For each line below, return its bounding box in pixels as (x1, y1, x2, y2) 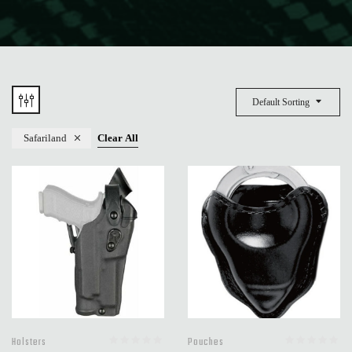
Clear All (97, 131, 138, 144)
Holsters (12, 335, 46, 350)
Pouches (188, 335, 224, 350)
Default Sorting (252, 97, 310, 108)
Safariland (24, 131, 67, 144)
